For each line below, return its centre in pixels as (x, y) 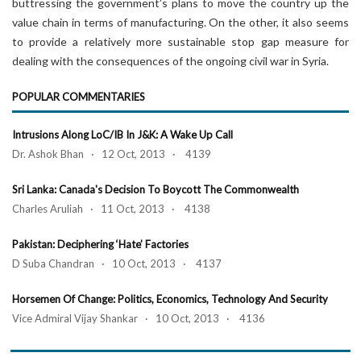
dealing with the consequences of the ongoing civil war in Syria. (170, 61)
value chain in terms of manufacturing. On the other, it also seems (180, 22)
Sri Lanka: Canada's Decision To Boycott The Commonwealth (156, 189)
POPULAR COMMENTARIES (79, 97)
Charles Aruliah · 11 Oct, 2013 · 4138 (111, 209)
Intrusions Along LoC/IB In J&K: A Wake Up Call (122, 135)
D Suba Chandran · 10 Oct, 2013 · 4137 (117, 263)
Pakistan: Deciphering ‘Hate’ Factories (100, 244)
